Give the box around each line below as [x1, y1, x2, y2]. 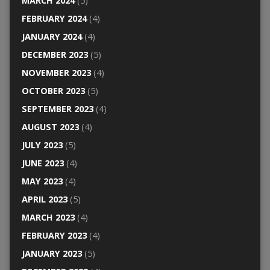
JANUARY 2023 [21, 247, 82, 259]
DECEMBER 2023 [21, 48, 88, 60]
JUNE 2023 [21, 157, 64, 169]
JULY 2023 [21, 139, 63, 151]
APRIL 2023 [21, 193, 67, 205]
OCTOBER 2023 [21, 84, 85, 96]
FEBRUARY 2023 [21, 229, 87, 241]
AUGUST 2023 [21, 121, 79, 133]
